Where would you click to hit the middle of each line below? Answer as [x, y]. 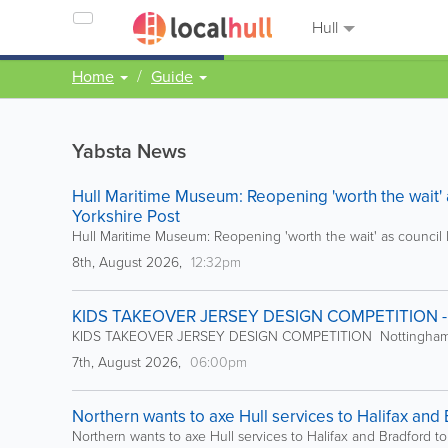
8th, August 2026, [129, 262]
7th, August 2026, [128, 362]
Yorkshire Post [126, 216]
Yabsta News [129, 151]
